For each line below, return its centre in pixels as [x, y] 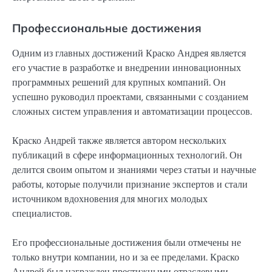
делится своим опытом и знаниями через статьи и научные [134, 170]
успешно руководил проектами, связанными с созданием [130, 97]
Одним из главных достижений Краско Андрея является [129, 53]
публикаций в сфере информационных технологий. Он [127, 155]
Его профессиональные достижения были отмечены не [127, 243]
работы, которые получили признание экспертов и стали [130, 185]
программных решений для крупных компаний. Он [119, 83]
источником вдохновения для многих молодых [110, 199]
